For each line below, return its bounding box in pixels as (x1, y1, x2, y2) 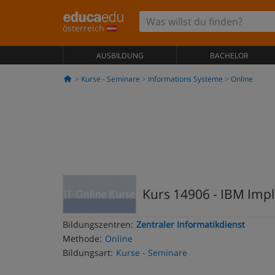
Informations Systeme (147, 74, 223, 84)
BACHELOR (209, 50, 248, 61)
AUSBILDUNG (96, 50, 144, 61)
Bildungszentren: (63, 219, 133, 230)
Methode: (63, 233, 102, 244)
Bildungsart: (63, 247, 113, 258)
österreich (63, 22, 107, 34)
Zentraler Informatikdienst (136, 219, 245, 230)
